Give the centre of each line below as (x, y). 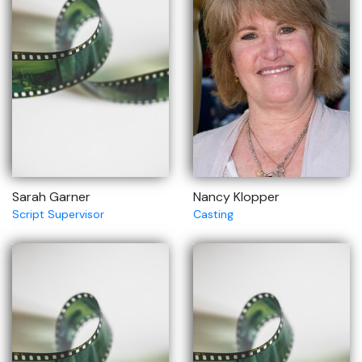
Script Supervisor (58, 214)
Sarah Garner (51, 197)
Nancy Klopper (236, 197)
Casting (213, 214)
